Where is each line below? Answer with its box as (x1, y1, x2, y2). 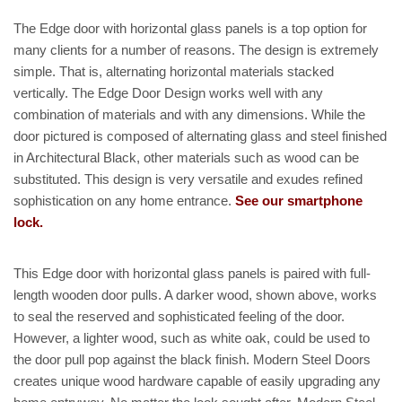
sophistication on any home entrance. (13, 193, 235, 209)
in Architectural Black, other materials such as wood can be (13, 150, 359, 166)
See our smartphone (235, 193, 363, 209)
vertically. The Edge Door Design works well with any (13, 85, 323, 101)
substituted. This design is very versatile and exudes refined (13, 171, 363, 188)
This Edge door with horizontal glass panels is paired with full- (13, 266, 371, 282)
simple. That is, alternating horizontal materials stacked (13, 64, 334, 80)
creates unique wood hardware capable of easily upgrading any (13, 373, 380, 389)
